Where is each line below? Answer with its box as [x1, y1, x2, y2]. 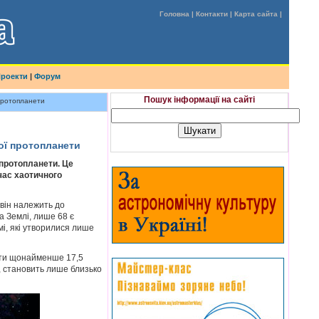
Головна [159, 10, 189, 18]
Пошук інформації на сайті [144, 95, 255, 105]
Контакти [196, 10, 228, 18]
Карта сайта [234, 10, 278, 18]
